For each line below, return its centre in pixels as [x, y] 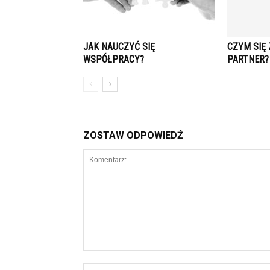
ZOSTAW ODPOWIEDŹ [133, 135]
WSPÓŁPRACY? [114, 59]
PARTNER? [248, 59]
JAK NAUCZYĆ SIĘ [119, 47]
